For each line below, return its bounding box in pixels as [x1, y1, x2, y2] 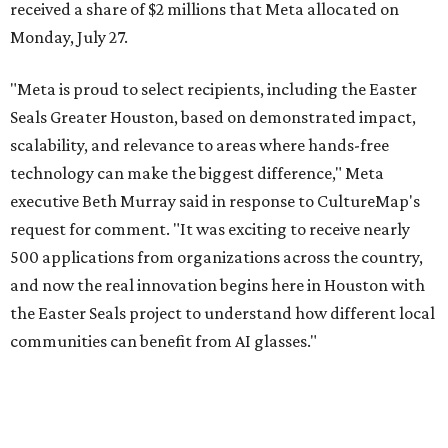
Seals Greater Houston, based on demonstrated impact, [10, 106, 416, 127]
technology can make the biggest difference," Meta [10, 162, 384, 183]
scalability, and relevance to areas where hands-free [10, 134, 389, 155]
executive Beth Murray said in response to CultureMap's [10, 190, 420, 211]
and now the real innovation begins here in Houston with [10, 274, 425, 295]
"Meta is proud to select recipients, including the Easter [10, 78, 417, 99]
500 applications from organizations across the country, [10, 246, 423, 267]
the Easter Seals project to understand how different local [10, 302, 435, 323]
